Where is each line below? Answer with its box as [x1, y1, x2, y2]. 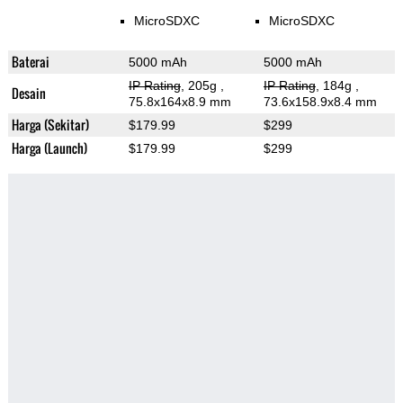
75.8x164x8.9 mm [128, 94, 231, 110]
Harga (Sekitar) [11, 115, 89, 135]
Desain [11, 84, 46, 103]
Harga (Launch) [11, 139, 87, 158]
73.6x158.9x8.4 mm [263, 94, 377, 110]
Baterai [11, 52, 49, 72]
